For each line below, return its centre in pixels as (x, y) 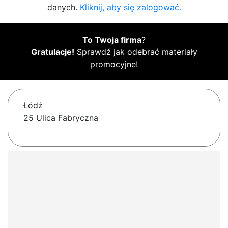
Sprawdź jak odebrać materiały (136, 52)
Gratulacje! (52, 52)
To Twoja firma (112, 40)
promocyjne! (114, 64)
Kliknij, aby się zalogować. (130, 7)
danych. (63, 7)
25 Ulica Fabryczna (61, 118)
